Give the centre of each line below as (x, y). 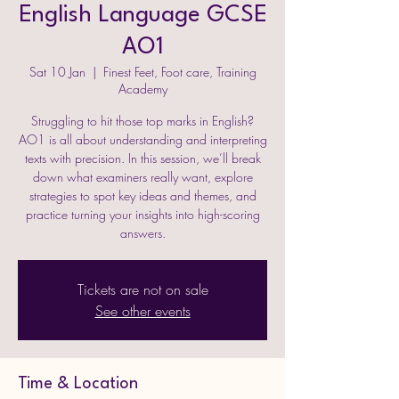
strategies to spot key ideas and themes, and (142, 195)
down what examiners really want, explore (142, 176)
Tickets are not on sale (142, 289)
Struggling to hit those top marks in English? (142, 120)
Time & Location (78, 383)
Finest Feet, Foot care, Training (179, 71)
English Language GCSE (142, 15)
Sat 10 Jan (57, 71)
